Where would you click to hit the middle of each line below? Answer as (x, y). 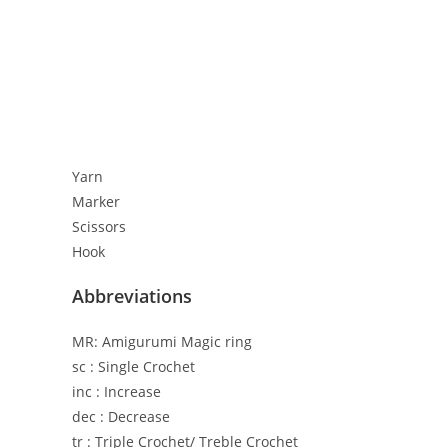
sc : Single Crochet (133, 367)
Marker (96, 202)
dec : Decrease (121, 417)
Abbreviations (132, 296)
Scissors (99, 227)
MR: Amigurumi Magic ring (162, 342)
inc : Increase (116, 392)
